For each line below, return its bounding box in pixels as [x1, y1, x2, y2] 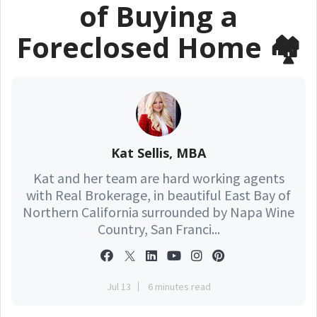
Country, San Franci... [97, 220, 220, 238]
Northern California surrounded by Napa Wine [23, 203, 294, 221]
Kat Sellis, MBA [111, 144, 206, 161]
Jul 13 [106, 280, 131, 293]
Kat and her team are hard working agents [33, 169, 284, 187]
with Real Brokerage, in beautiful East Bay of [26, 186, 291, 204]
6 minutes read [147, 280, 211, 293]
